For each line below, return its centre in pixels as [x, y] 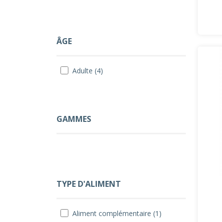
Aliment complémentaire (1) [117, 213]
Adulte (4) [88, 71]
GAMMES [74, 119]
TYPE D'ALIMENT [89, 184]
